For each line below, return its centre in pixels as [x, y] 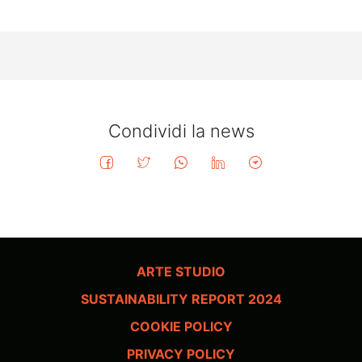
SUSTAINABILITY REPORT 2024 [181, 299]
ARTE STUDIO [181, 271]
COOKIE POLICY [181, 326]
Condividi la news [181, 130]
